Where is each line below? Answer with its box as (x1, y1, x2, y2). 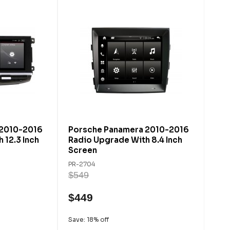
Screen (68, 145, 98, 155)
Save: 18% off (68, 216, 109, 223)
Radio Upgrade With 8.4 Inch (68, 135, 183, 145)
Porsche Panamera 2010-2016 (68, 125, 189, 135)
